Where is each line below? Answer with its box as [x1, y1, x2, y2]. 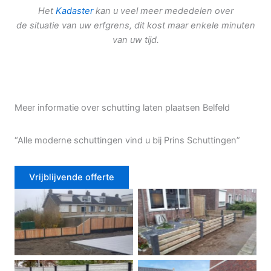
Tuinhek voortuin [163, 216, 232, 227]
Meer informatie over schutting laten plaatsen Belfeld [15, 102, 230, 113]
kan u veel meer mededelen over [93, 5, 233, 17]
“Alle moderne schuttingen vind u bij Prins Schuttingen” [15, 134, 240, 146]
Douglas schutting [36, 216, 111, 227]
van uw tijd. [112, 34, 159, 46]
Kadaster [55, 5, 93, 17]
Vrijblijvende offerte [29, 171, 114, 183]
